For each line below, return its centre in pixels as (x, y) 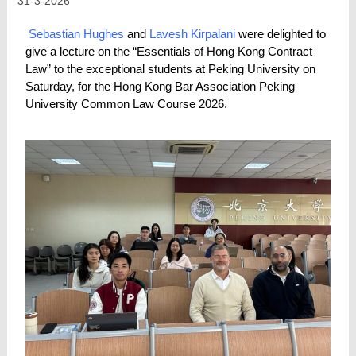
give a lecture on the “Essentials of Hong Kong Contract (169, 51)
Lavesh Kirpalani (194, 33)
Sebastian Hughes (77, 33)
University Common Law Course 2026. (127, 103)
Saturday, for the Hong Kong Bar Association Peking (161, 86)
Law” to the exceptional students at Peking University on (171, 68)
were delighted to (282, 33)
